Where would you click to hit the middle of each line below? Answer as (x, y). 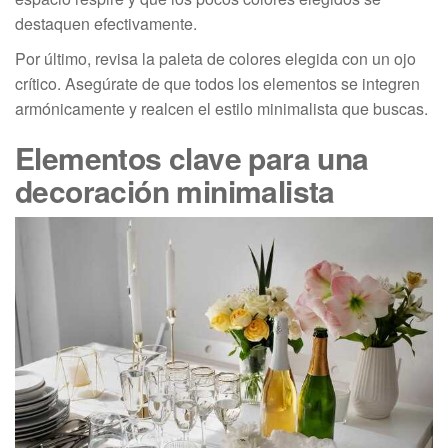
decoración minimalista (175, 191)
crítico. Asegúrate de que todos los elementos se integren (217, 84)
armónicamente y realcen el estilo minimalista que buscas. (221, 109)
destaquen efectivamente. (106, 24)
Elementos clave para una (192, 158)
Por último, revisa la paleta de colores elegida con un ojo (215, 59)
